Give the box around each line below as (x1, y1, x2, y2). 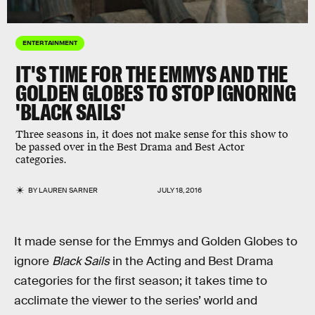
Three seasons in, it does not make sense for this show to (15, 128, 288, 141)
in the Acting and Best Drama (110, 254, 274, 269)
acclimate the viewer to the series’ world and (14, 293, 257, 308)
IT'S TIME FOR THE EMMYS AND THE (15, 60, 288, 88)
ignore (14, 254, 52, 269)
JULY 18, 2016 (157, 186, 202, 195)
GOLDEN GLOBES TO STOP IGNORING (15, 79, 296, 107)
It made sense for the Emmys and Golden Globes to (14, 234, 297, 249)
